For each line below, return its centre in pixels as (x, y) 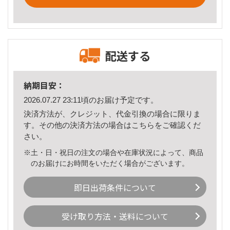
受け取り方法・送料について (115, 216)
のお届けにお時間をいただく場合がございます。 (110, 163)
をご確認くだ (178, 125)
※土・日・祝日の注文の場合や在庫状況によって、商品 (113, 152)
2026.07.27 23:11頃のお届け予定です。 (91, 100)
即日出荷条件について (115, 187)
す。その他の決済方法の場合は (78, 125)
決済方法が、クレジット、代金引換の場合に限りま (112, 113)
